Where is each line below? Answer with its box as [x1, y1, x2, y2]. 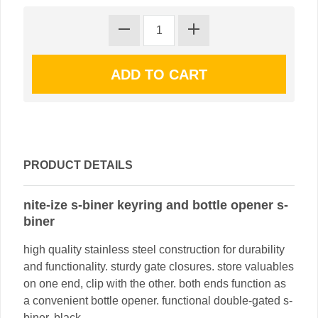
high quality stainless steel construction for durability [23, 243, 285, 256]
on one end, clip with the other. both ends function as [23, 278, 286, 290]
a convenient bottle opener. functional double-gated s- [23, 295, 292, 307]
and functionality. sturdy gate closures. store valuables [23, 261, 294, 273]
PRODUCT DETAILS [23, 159, 133, 171]
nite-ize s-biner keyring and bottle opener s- [23, 198, 288, 212]
